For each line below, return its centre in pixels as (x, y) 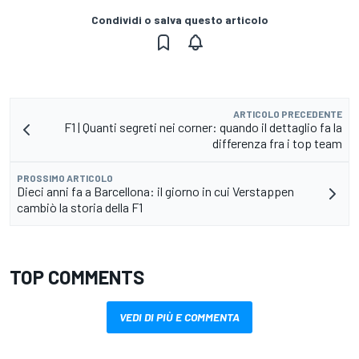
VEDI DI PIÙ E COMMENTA (179, 317)
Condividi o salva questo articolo (179, 20)
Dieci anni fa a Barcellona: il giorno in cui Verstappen (155, 192)
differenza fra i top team (277, 143)
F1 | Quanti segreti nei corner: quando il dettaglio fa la (203, 127)
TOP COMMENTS (77, 277)
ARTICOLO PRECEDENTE (288, 114)
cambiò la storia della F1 (80, 208)
